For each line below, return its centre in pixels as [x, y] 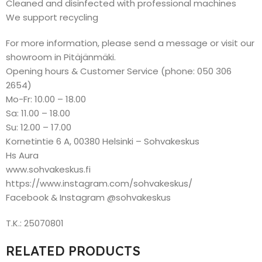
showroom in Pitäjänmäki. [61, 57]
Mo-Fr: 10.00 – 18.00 [46, 99]
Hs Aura [22, 155]
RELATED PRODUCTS [73, 251]
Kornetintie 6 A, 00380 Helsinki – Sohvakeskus [103, 141]
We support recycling [52, 17]
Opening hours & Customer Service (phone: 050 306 [119, 71]
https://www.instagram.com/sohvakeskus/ [99, 183]
